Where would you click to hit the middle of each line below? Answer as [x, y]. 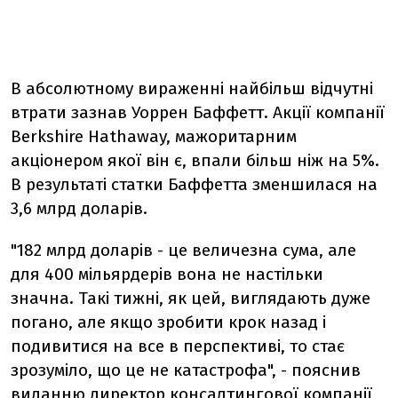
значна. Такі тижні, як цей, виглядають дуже [191, 298]
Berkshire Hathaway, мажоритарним [154, 136]
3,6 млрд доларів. [79, 208]
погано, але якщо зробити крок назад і [168, 322]
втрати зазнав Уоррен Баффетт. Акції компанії [198, 112]
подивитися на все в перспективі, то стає [178, 346]
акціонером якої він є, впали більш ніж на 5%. [195, 160]
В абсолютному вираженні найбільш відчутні [192, 88]
